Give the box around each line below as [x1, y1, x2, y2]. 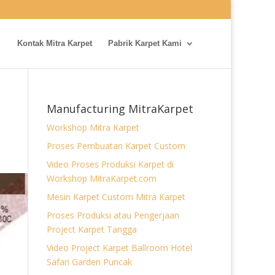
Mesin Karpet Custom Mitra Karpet [47, 191, 185, 203]
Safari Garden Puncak [47, 256, 132, 268]
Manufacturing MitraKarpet [47, 101, 193, 116]
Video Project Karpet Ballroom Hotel [47, 242, 192, 254]
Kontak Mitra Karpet [17, 39, 92, 48]
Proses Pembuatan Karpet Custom [47, 140, 185, 152]
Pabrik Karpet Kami [108, 39, 182, 48]
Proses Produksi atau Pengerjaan [47, 209, 179, 221]
